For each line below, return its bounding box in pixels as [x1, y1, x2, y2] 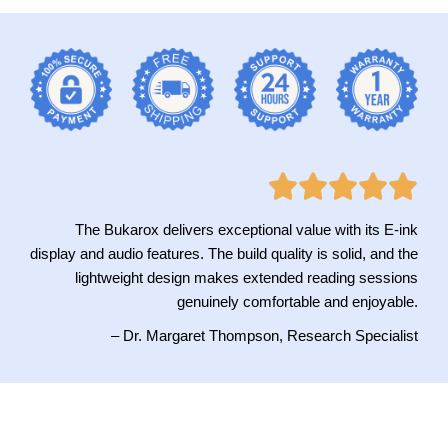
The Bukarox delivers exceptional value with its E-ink [75, 221, 418, 238]
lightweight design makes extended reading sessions [75, 269, 418, 286]
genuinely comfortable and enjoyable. [177, 293, 418, 310]
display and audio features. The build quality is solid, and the [30, 245, 418, 262]
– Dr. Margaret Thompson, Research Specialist [111, 327, 418, 344]
